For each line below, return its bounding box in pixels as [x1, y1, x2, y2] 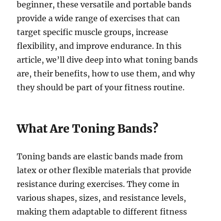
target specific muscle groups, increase [17, 27, 169, 37]
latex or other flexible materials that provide [17, 165, 192, 176]
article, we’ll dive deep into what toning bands [17, 55, 198, 65]
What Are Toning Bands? [17, 121, 159, 136]
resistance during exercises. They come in [17, 179, 180, 189]
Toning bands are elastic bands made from [17, 151, 184, 162]
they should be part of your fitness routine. [17, 82, 185, 93]
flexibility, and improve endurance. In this [17, 41, 182, 51]
